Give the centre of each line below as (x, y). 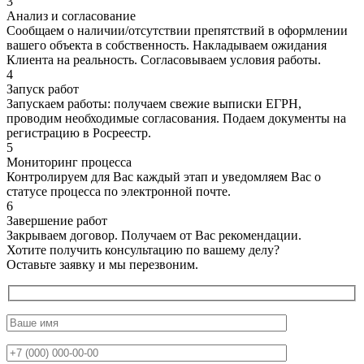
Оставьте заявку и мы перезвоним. (102, 265)
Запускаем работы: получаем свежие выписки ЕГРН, (154, 104)
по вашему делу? (231, 250)
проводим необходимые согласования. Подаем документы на (176, 119)
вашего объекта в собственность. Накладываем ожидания (167, 45)
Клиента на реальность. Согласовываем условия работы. (164, 60)
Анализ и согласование (71, 16)
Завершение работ (57, 221)
